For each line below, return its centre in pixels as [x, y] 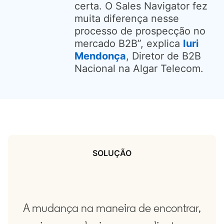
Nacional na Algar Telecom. [139, 68]
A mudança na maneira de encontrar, [112, 207]
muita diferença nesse [127, 18]
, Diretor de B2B [164, 56]
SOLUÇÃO [112, 153]
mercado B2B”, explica [129, 43]
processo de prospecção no [140, 31]
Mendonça [100, 56]
